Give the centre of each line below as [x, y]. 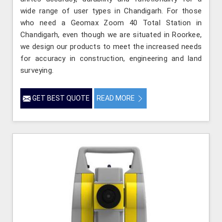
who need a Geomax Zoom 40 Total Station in [111, 23]
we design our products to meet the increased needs [111, 47]
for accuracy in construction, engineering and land [111, 59]
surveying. [37, 71]
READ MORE [116, 98]
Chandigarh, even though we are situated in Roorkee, [111, 35]
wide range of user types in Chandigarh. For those [111, 11]
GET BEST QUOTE [60, 98]
